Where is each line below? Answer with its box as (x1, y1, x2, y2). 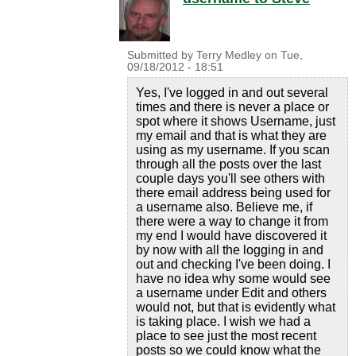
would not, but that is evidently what (136, 300, 335, 314)
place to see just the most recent (136, 329, 316, 342)
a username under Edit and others (136, 286, 327, 300)
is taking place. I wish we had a (136, 315, 311, 328)
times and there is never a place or (136, 100, 329, 114)
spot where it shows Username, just (136, 114, 335, 128)
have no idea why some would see (136, 272, 331, 285)
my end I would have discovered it (136, 229, 327, 242)
